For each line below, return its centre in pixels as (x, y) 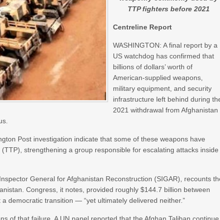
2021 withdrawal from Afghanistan (166, 110)
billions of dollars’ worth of (153, 67)
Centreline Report (143, 27)
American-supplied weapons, (158, 78)
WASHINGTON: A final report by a (165, 45)
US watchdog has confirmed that (164, 56)
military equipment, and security (163, 88)
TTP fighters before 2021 (168, 9)
